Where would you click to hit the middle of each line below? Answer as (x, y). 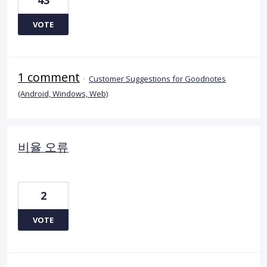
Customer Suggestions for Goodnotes (157, 78)
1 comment (49, 77)
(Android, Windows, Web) (63, 93)
